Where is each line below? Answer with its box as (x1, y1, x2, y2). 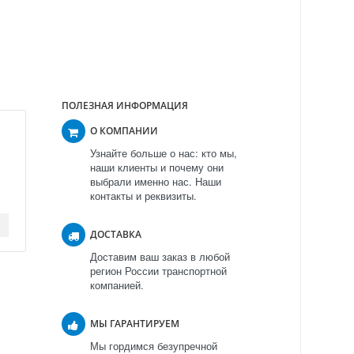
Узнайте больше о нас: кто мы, (89, 145, 237, 161)
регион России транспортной (89, 263, 227, 279)
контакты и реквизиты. (89, 188, 197, 204)
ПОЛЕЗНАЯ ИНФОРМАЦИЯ (61, 99, 188, 113)
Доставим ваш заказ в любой (89, 249, 230, 265)
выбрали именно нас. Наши (89, 174, 221, 190)
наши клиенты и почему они (89, 160, 224, 175)
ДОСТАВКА (89, 228, 141, 242)
